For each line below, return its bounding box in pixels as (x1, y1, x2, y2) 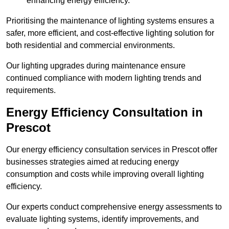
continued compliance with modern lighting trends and (6, 74, 201, 83)
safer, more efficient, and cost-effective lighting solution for (6, 29, 214, 38)
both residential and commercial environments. (6, 41, 175, 50)
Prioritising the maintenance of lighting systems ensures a (6, 16, 214, 26)
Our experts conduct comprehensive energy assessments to (6, 202, 222, 212)
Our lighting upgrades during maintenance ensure (6, 61, 186, 71)
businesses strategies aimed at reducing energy (6, 157, 179, 167)
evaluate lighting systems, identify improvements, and (6, 215, 199, 224)
